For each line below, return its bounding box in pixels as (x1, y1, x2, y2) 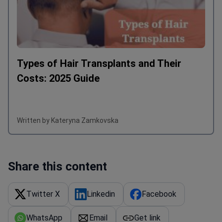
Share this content (8, 187, 107, 201)
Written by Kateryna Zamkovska (17, 144, 118, 152)
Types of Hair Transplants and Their (17, 85, 181, 97)
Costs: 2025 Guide (17, 100, 100, 112)
